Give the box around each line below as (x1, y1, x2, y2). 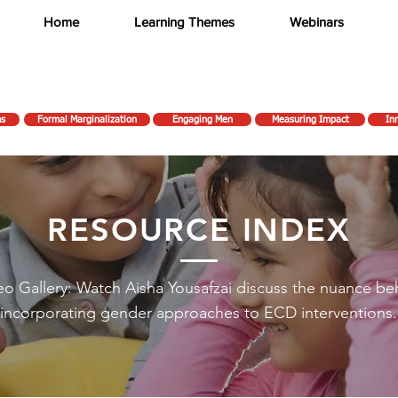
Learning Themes (134, 14, 235, 29)
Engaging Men (171, 115, 233, 124)
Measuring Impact (271, 115, 349, 124)
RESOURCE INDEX (47, 211, 351, 249)
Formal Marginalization (37, 115, 137, 124)
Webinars (290, 14, 344, 29)
